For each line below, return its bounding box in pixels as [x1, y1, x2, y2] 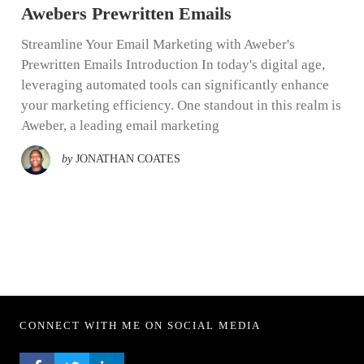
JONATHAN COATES [75, 153, 180, 166]
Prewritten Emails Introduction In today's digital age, [20, 57, 325, 73]
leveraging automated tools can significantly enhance [20, 77, 329, 93]
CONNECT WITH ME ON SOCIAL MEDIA [19, 319, 261, 332]
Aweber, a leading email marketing [20, 118, 219, 134]
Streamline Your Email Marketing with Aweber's [20, 37, 295, 53]
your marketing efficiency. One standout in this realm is [20, 97, 341, 114]
